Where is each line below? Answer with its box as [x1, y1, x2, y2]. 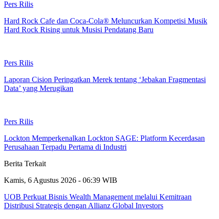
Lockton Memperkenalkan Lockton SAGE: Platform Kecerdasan [4, 133, 205, 142]
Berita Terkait [4, 159, 46, 168]
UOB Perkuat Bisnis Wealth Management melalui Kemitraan [4, 192, 192, 201]
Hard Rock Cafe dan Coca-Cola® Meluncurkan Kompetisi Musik [4, 16, 207, 25]
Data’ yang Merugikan [4, 84, 73, 92]
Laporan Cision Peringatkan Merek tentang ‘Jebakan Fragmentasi [4, 75, 206, 84]
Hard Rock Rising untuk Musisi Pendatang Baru [4, 25, 153, 34]
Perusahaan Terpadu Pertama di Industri [4, 142, 127, 151]
